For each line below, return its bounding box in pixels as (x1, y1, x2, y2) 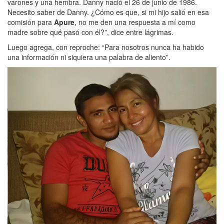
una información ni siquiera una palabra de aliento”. (7, 52, 170, 62)
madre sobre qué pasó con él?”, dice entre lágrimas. (7, 27, 173, 37)
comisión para (7, 17, 54, 27)
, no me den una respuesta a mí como (74, 17, 195, 27)
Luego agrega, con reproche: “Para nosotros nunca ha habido (7, 42, 204, 52)
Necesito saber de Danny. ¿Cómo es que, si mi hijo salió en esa (7, 7, 209, 17)
